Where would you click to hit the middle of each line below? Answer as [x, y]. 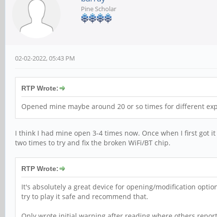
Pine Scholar [99, 9]
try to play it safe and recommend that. [85, 197]
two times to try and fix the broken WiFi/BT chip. [93, 143]
